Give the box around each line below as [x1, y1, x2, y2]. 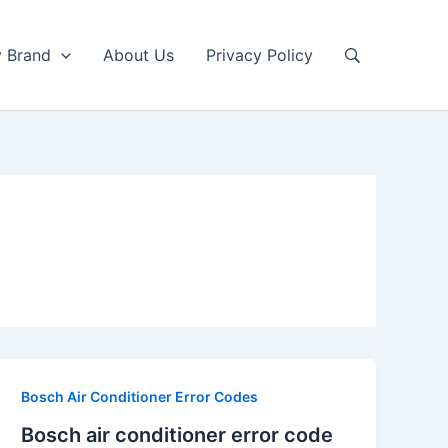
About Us [103, 45, 174, 65]
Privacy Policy [206, 45, 313, 65]
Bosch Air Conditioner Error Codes [21, 388, 259, 405]
